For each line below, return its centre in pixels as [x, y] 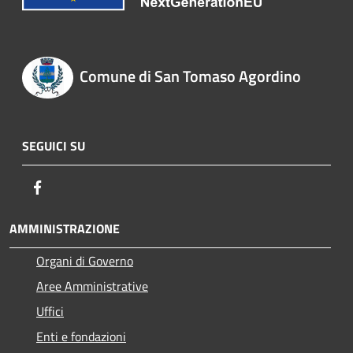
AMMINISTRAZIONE [65, 228]
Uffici [50, 311]
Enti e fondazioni [81, 336]
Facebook [71, 186]
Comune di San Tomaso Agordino [190, 76]
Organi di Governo [85, 260]
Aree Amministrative [92, 286]
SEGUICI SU [54, 145]
